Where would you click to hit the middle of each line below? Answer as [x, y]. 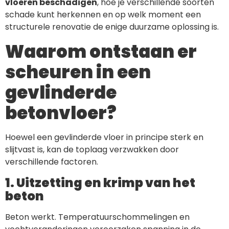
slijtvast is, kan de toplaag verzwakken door [92, 150]
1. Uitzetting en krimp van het [100, 183]
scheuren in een [78, 72]
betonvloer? [61, 113]
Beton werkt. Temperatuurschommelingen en [97, 217]
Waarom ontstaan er [101, 52]
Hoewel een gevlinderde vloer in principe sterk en [104, 138]
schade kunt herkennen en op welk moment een [103, 15]
